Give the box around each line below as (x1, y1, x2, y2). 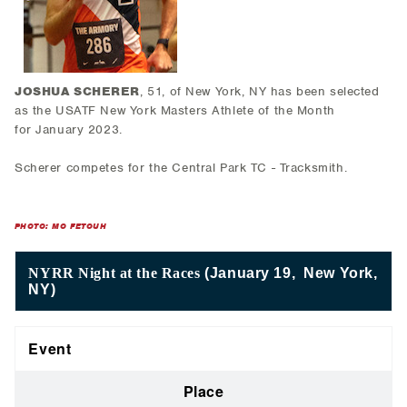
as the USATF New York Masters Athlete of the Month (15, 103, 335, 119)
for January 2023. (15, 122, 127, 138)
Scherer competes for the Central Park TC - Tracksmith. (15, 160, 348, 176)
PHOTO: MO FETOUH (15, 221, 107, 233)
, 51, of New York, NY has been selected (140, 84, 380, 100)
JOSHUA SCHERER (15, 84, 141, 100)
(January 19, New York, (204, 264, 378, 281)
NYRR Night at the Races (28, 264, 205, 281)
